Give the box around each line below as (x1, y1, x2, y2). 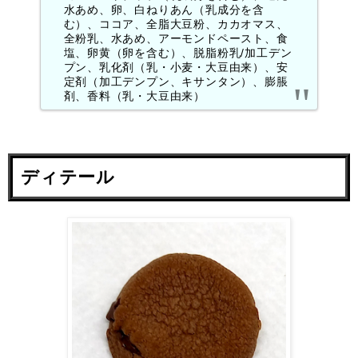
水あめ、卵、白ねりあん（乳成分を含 (63, 3, 265, 17)
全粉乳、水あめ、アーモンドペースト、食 (63, 32, 288, 46)
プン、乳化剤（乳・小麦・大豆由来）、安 (63, 61, 288, 74)
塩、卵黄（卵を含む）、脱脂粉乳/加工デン (63, 46, 292, 60)
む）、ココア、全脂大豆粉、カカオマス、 (63, 18, 288, 31)
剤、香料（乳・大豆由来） (63, 89, 206, 103)
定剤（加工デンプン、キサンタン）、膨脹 (63, 75, 288, 89)
